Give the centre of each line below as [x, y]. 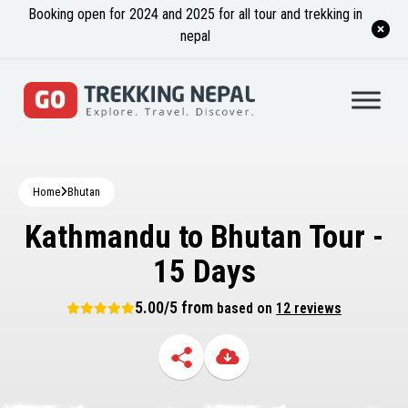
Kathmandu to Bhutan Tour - [204, 237]
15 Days [204, 272]
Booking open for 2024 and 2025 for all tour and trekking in [195, 14]
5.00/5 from [176, 307]
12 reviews [309, 308]
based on [246, 308]
